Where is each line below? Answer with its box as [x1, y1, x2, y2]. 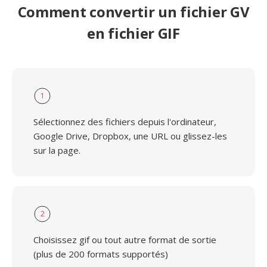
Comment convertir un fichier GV [17, 2, 250, 21]
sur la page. [33, 144, 80, 156]
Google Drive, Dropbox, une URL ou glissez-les [33, 130, 227, 142]
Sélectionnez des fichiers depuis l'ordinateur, [33, 116, 216, 128]
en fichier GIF [87, 23, 180, 43]
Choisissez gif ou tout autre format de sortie [33, 234, 216, 246]
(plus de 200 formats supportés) [33, 248, 168, 260]
